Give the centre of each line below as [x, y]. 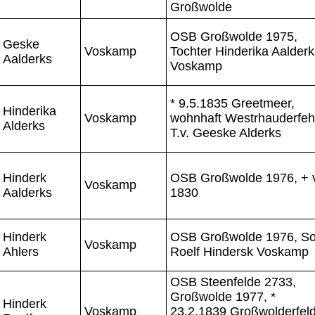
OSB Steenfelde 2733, [233, 282]
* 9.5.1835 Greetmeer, [232, 103]
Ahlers [21, 251]
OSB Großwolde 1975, [234, 36]
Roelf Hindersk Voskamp [239, 251]
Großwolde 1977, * [223, 296]
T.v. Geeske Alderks [226, 133]
